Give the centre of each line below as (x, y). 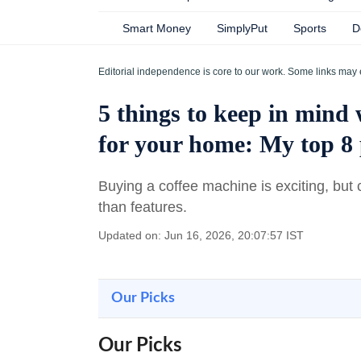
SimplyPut (242, 28)
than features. (145, 207)
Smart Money (157, 28)
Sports (310, 28)
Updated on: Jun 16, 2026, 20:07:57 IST (201, 235)
